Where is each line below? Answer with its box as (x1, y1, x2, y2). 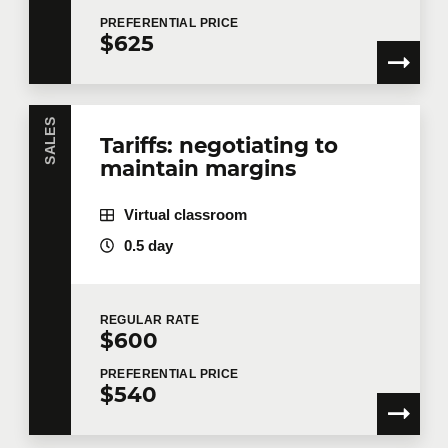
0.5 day (123, 237, 173, 254)
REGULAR (99, 312, 166, 327)
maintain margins (99, 154, 296, 181)
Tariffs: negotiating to (99, 131, 338, 158)
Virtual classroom (123, 206, 247, 223)
